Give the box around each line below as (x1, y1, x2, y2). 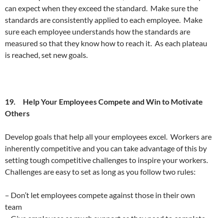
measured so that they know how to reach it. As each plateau (5, 38, 207, 48)
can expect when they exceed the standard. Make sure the (5, 3, 198, 13)
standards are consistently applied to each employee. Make (5, 15, 202, 24)
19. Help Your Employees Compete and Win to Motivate (5, 96, 203, 106)
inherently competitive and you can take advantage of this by (5, 143, 207, 153)
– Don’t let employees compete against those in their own (5, 190, 195, 200)
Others (5, 108, 30, 118)
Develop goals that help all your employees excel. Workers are (5, 131, 212, 141)
